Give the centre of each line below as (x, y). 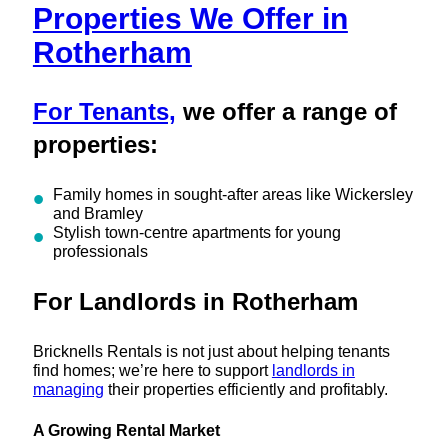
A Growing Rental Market (126, 429)
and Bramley (97, 212)
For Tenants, (104, 111)
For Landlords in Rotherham (195, 301)
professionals (100, 250)
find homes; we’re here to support (152, 369)
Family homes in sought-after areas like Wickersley (232, 193)
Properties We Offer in (190, 19)
